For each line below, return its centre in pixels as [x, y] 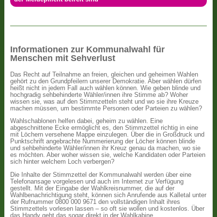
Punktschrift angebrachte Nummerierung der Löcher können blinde [103, 141]
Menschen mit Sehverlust [63, 58]
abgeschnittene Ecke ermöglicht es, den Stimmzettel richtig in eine [104, 128]
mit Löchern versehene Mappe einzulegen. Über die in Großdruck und [108, 135]
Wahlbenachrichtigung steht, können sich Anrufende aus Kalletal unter [108, 195]
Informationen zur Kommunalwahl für [88, 49]
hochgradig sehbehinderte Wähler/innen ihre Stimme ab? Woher [99, 95]
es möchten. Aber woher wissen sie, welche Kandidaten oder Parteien [108, 155]
